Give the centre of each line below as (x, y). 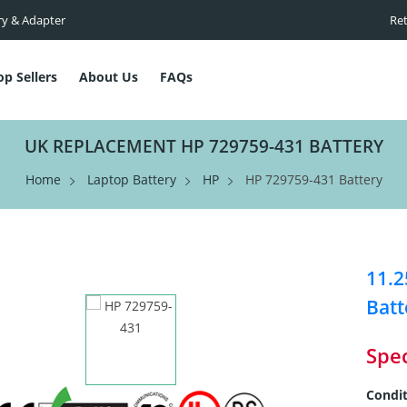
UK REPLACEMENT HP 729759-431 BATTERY (203, 146)
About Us (109, 77)
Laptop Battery (131, 179)
